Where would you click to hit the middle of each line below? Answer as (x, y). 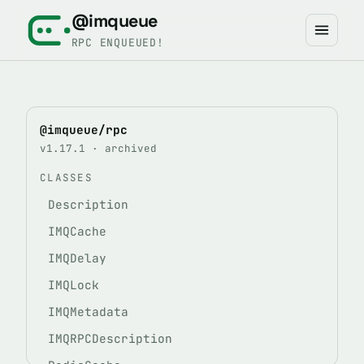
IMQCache (77, 231)
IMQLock (74, 285)
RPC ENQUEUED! (117, 42)
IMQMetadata (88, 312)
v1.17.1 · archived (98, 148)
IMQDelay (77, 258)
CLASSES (66, 178)
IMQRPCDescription (110, 338)
